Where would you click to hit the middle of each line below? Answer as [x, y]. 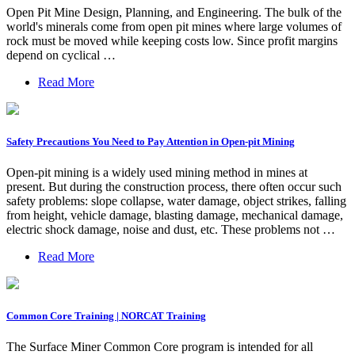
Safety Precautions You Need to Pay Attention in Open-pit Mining [151, 141]
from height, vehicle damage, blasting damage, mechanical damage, [175, 215]
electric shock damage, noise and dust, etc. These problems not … [171, 229]
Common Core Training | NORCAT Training [106, 316]
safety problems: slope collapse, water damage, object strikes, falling [176, 201]
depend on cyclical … [61, 55]
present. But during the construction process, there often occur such [174, 187]
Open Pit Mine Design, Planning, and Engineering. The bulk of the [174, 12]
